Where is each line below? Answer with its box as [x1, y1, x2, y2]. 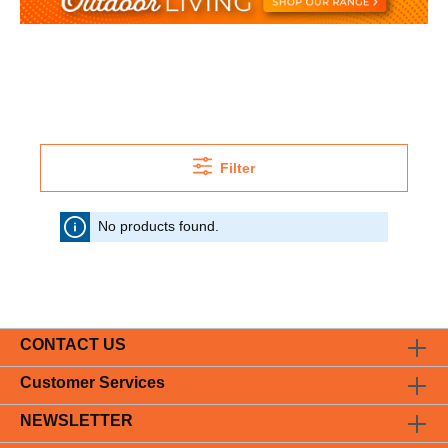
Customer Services [20, 374, 165, 391]
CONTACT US [20, 336, 126, 353]
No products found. [98, 217, 219, 234]
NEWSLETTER [20, 412, 133, 429]
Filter [220, 159, 256, 176]
